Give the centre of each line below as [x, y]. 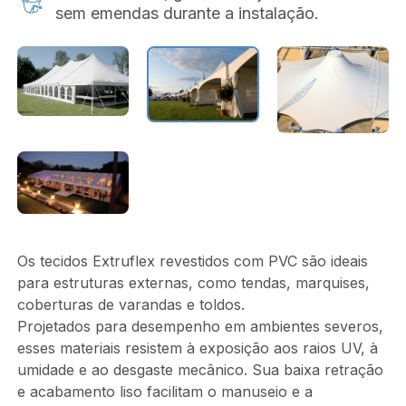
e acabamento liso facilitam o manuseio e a [164, 392]
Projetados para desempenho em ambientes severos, [200, 327]
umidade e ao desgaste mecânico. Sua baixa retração [200, 370]
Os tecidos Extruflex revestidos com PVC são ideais [192, 261]
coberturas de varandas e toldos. [130, 305]
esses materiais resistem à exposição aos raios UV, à [197, 348]
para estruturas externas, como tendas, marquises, [193, 283]
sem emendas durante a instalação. [187, 14]
